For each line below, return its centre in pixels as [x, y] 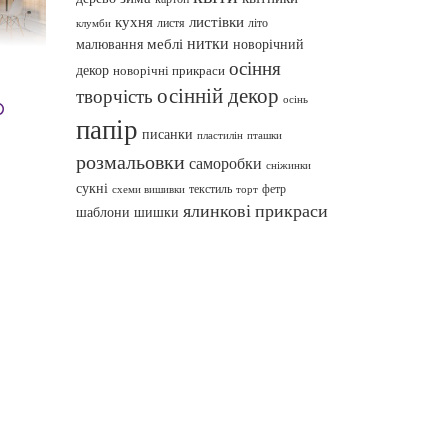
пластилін [220, 135]
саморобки [225, 163]
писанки [167, 133]
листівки [216, 21]
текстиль [210, 188]
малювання [109, 43]
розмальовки [130, 161]
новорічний [268, 44]
